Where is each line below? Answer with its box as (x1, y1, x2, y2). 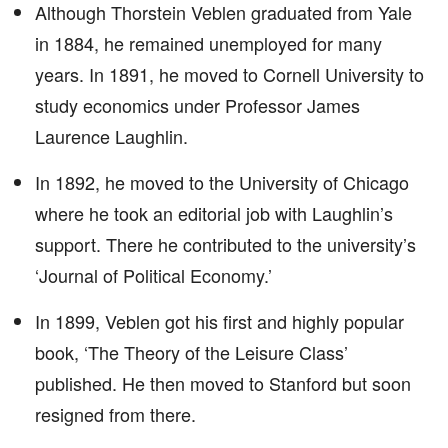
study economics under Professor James (35, 92, 360, 118)
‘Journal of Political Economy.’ (35, 262, 272, 288)
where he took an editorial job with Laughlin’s (35, 200, 393, 226)
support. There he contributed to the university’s (35, 231, 416, 257)
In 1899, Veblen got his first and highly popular (35, 308, 404, 334)
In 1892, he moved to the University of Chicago (35, 169, 409, 195)
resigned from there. (35, 401, 196, 427)
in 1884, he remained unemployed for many (35, 30, 382, 56)
